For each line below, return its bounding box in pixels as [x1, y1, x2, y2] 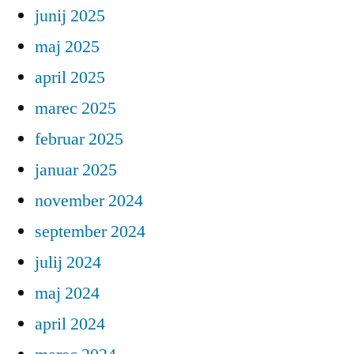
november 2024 [35, 190, 143, 213]
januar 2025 [35, 159, 117, 182]
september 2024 [35, 220, 145, 243]
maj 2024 [35, 282, 100, 305]
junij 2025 [35, 5, 105, 28]
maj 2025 [35, 36, 100, 58]
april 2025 [35, 66, 105, 89]
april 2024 [35, 313, 105, 336]
